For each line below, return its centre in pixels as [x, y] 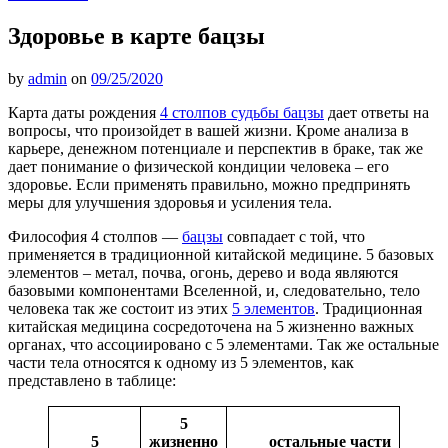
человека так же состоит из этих [120, 309]
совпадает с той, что [294, 237]
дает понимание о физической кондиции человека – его [198, 167]
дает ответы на [376, 113]
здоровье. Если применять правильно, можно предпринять [209, 185]
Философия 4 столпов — [95, 237]
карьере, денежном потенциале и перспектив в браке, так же [215, 149]
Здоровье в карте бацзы [136, 36]
